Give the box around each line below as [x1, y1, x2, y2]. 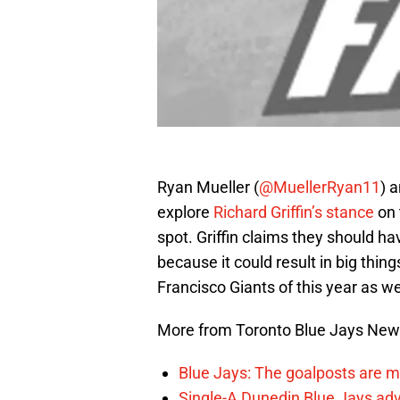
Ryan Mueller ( [157, 178, 259, 197]
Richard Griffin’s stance [213, 203, 374, 222]
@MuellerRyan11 [259, 178, 380, 197]
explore [157, 203, 213, 222]
